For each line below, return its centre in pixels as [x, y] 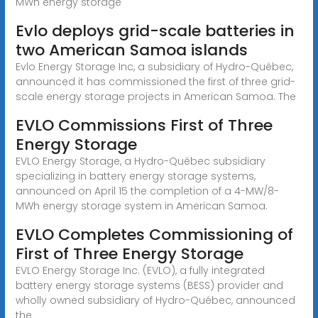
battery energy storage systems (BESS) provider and [149, 285]
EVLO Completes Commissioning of [154, 234]
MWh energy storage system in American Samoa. [141, 205]
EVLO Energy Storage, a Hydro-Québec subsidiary [140, 161]
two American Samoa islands [131, 50]
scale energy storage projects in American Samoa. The [155, 96]
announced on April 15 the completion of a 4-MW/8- [147, 191]
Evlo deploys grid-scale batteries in [155, 31]
